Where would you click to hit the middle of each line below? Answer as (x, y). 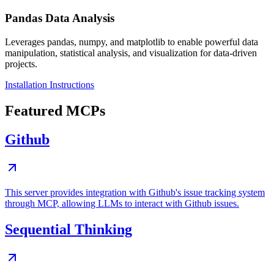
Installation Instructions (50, 85)
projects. (21, 64)
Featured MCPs (55, 111)
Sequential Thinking (68, 229)
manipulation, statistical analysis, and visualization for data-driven (131, 53)
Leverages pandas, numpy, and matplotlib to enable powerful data (131, 42)
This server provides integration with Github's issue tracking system (135, 192)
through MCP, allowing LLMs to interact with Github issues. (122, 203)
